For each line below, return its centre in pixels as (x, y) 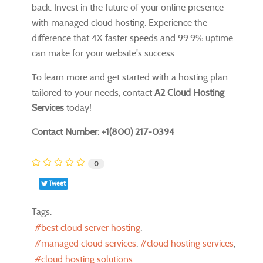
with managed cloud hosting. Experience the (119, 22)
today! (78, 107)
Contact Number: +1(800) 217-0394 (103, 131)
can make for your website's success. (104, 53)
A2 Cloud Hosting (189, 92)
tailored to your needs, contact (93, 92)
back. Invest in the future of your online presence (128, 7)
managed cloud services (89, 243)
